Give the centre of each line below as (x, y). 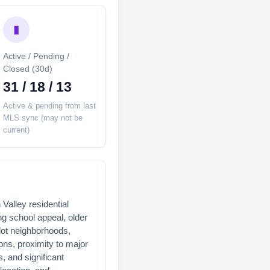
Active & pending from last (49, 105)
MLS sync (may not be (43, 118)
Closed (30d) (28, 69)
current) (16, 130)
